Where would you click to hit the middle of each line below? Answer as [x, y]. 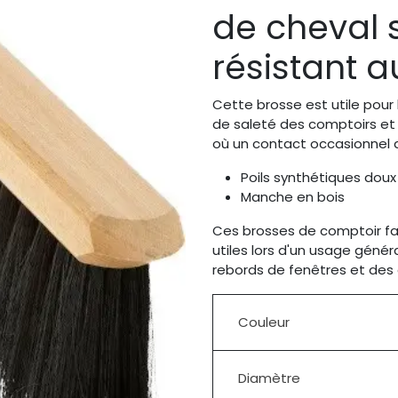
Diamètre [269, 378]
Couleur [264, 322]
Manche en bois [293, 196]
